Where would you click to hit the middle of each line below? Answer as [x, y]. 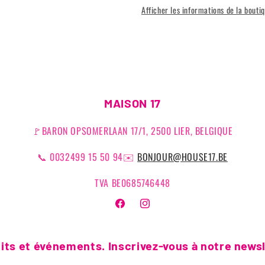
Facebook [129, 210]
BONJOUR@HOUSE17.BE [182, 157]
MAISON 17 [132, 103]
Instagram [155, 210]
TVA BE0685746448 [132, 183]
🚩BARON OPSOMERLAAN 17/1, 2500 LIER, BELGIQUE [132, 131]
